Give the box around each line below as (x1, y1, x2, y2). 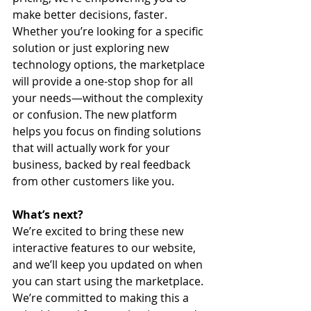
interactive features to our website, (12, 240, 199, 255)
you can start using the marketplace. (12, 274, 206, 289)
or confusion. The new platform (12, 107, 180, 122)
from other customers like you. (12, 174, 174, 189)
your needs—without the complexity (12, 90, 205, 106)
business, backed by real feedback (12, 157, 193, 172)
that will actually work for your (12, 140, 173, 155)
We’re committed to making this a (12, 290, 192, 305)
